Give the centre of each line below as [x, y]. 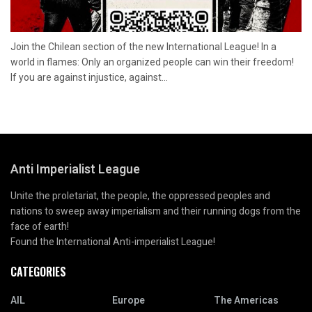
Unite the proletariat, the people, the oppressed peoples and [140, 196]
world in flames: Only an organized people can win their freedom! [152, 62]
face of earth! [40, 226]
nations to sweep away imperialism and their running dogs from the [156, 211]
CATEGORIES [38, 271]
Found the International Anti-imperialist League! [113, 242]
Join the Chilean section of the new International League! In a [143, 46]
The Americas [246, 300]
